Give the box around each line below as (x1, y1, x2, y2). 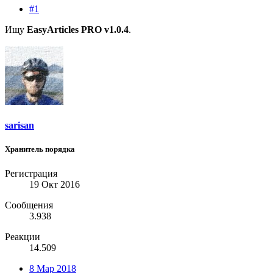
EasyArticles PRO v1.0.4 (27, 24, 129, 35)
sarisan (5, 120, 34, 131)
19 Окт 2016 (29, 179, 80, 190)
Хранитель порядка (5, 144, 75, 154)
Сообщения (5, 199, 53, 210)
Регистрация (5, 168, 57, 179)
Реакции (5, 231, 40, 242)
